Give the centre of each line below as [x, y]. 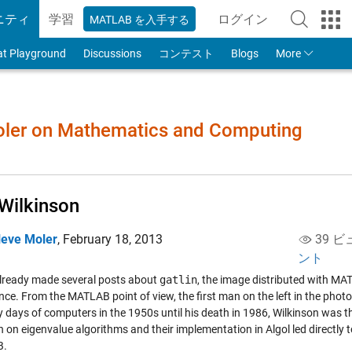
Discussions [112, 53]
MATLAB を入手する [140, 19]
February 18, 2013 [113, 239]
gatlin [178, 280]
